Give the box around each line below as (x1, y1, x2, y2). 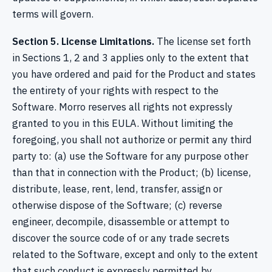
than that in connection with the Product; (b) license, (12, 166, 251, 180)
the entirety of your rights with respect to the (12, 84, 219, 98)
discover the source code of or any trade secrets (12, 231, 229, 245)
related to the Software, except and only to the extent (12, 248, 258, 262)
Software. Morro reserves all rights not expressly (12, 100, 233, 114)
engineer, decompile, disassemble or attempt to (12, 215, 229, 229)
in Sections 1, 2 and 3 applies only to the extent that (12, 51, 249, 65)
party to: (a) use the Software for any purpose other (12, 149, 248, 163)
